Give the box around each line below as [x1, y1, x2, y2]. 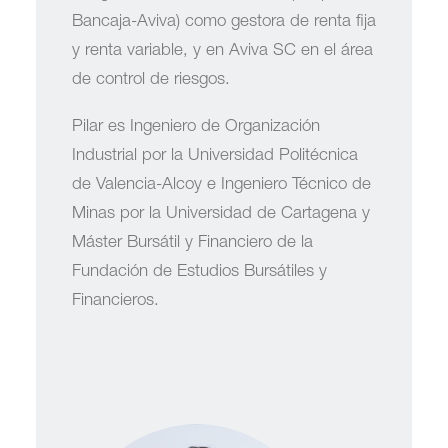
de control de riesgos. [72, 72, 230, 89]
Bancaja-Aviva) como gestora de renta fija [72, 14, 376, 31]
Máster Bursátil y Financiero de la [72, 235, 313, 252]
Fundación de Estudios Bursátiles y [72, 264, 327, 281]
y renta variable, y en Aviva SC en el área [72, 43, 373, 60]
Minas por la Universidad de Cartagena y [72, 206, 370, 223]
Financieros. [72, 293, 159, 310]
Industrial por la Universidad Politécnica [72, 148, 358, 165]
